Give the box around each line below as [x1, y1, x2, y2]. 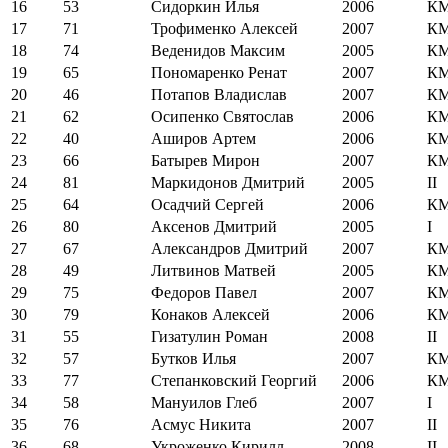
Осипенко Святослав [151, 107, 294, 125]
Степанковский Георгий [151, 371, 317, 389]
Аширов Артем [151, 129, 256, 147]
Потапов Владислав [151, 85, 287, 103]
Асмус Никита [151, 415, 251, 433]
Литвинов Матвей [151, 261, 276, 279]
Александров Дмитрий [151, 239, 308, 257]
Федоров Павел [151, 283, 257, 301]
